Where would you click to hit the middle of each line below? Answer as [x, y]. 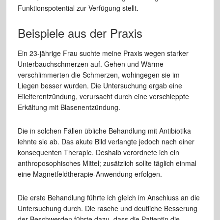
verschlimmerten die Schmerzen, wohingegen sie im [98, 75]
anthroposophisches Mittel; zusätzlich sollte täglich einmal [107, 163]
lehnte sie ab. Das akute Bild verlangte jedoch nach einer [106, 141]
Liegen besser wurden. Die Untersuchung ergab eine [100, 85]
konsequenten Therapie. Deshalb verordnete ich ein [98, 152]
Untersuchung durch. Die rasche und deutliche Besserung [107, 208]
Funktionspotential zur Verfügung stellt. [78, 8]
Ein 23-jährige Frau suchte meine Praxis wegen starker [103, 53]
